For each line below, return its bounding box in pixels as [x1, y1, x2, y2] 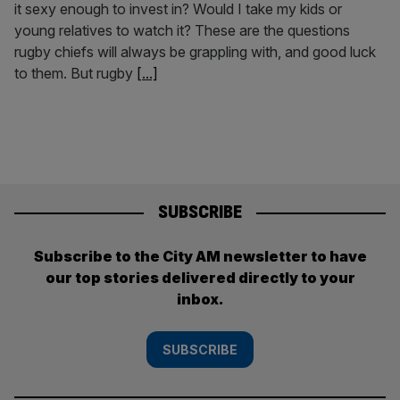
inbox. [177, 289, 223, 308]
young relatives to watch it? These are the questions [14, 21, 350, 39]
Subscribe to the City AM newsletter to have [33, 246, 367, 265]
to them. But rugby [14, 64, 137, 82]
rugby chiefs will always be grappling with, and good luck [14, 43, 376, 61]
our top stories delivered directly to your [45, 268, 355, 287]
